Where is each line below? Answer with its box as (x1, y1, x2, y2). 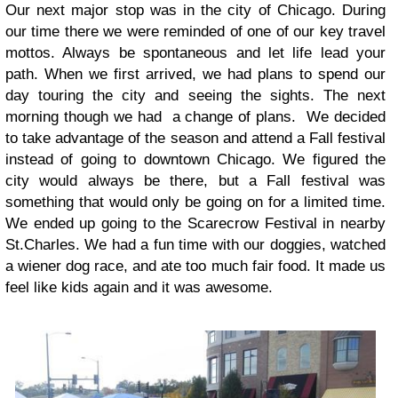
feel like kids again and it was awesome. (5, 278, 273, 296)
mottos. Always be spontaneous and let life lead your (5, 44, 386, 61)
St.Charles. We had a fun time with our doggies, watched (5, 235, 386, 253)
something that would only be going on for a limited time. (5, 193, 386, 211)
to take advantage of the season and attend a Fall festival (5, 129, 386, 147)
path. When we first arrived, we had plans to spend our (5, 65, 386, 83)
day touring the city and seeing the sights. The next (5, 86, 386, 104)
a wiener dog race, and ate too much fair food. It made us (5, 257, 386, 275)
